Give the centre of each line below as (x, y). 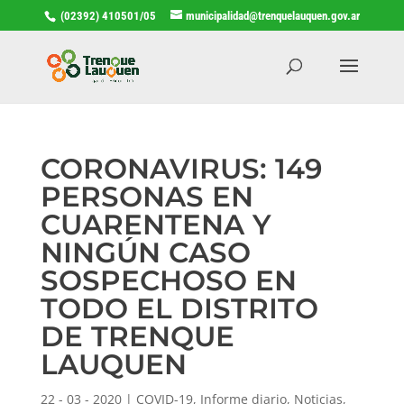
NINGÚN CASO (145, 252)
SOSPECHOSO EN (168, 280)
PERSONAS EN (147, 196)
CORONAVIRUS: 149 (181, 168)
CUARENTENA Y (155, 224)
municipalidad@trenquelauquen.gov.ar (272, 15)
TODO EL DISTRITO (179, 308)
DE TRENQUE (137, 336)
